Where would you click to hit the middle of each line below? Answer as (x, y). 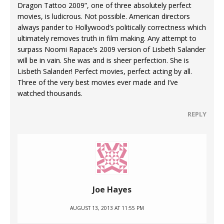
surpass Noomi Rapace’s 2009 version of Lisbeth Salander (111, 49)
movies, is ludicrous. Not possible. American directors (104, 16)
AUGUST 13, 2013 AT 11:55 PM (107, 208)
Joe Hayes (112, 190)
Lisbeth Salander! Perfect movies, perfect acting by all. (105, 71)
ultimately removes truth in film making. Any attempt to (107, 38)
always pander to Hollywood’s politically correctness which (112, 27)
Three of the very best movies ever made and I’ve (98, 82)
